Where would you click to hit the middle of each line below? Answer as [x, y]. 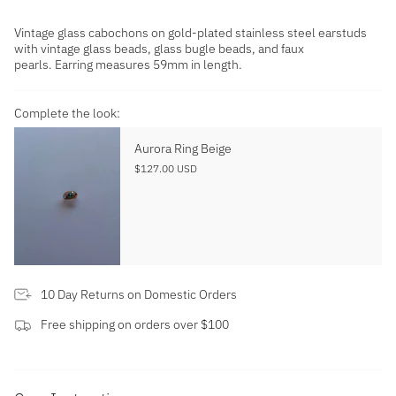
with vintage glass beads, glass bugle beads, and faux [159, 48]
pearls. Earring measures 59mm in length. [128, 64]
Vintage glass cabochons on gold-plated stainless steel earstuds [190, 32]
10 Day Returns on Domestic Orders [139, 294]
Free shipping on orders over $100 [135, 325]
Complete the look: [67, 113]
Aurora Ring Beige [183, 148]
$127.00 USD [166, 168]
